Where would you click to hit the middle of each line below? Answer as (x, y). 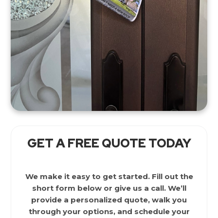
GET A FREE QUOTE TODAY (109, 143)
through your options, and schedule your (109, 211)
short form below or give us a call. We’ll (109, 188)
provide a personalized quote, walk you (109, 200)
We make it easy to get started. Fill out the (109, 176)
